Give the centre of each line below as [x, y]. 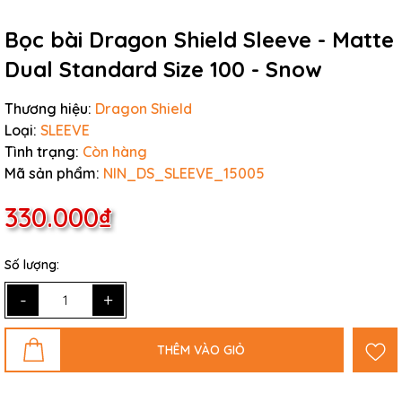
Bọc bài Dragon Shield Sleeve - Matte [199, 39]
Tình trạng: [42, 152]
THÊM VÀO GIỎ [201, 350]
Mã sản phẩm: [52, 173]
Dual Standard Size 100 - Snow [163, 69]
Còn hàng [115, 152]
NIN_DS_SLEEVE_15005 [184, 173]
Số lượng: [32, 265]
